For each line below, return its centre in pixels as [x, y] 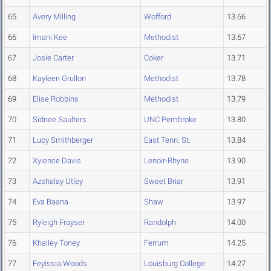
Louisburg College [175, 264]
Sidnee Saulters [60, 120]
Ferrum [156, 243]
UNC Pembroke [170, 120]
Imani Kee [50, 38]
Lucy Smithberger [63, 140]
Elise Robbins [56, 99]
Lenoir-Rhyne [166, 161]
